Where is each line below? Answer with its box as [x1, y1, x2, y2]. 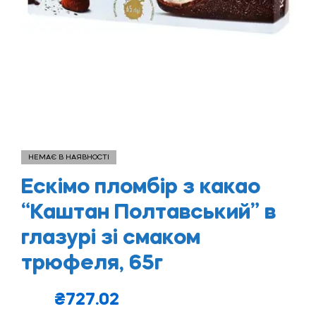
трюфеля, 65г [21, 253, 163, 274]
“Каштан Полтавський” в [21, 202, 276, 224]
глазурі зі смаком [21, 227, 200, 249]
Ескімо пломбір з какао [21, 176, 260, 198]
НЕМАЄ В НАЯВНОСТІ [28, 153, 109, 161]
